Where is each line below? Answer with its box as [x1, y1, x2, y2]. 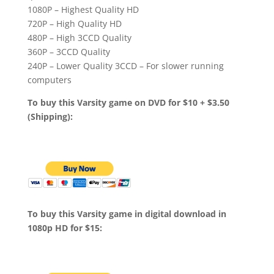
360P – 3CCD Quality [27, 46, 110, 58]
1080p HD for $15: [27, 222, 102, 234]
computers [27, 74, 72, 86]
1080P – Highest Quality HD [27, 4, 139, 16]
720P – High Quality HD [27, 18, 122, 30]
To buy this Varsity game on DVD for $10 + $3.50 [27, 97, 229, 109]
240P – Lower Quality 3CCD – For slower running [27, 60, 224, 72]
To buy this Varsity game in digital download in [27, 208, 226, 220]
